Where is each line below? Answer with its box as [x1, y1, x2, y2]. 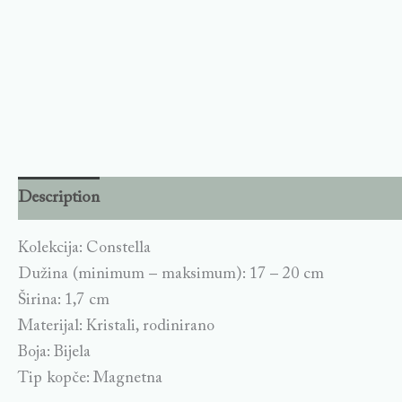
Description [18, 189, 100, 207]
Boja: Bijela [18, 344, 91, 361]
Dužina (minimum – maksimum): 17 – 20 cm [18, 266, 324, 283]
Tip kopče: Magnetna [18, 370, 162, 387]
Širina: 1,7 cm [18, 292, 109, 309]
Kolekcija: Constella [18, 240, 151, 257]
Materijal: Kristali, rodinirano [18, 318, 214, 335]
